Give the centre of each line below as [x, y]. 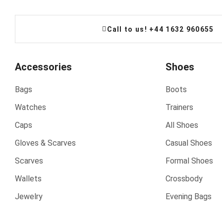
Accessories [43, 67]
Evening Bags [188, 196]
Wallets [28, 179]
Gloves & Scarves [45, 143]
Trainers [179, 107]
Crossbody [184, 179]
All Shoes [182, 125]
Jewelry [29, 196]
